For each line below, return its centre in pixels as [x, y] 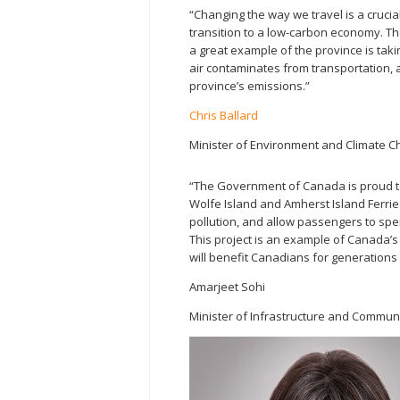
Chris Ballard [224, 115]
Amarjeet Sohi [227, 286]
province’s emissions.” [250, 85]
